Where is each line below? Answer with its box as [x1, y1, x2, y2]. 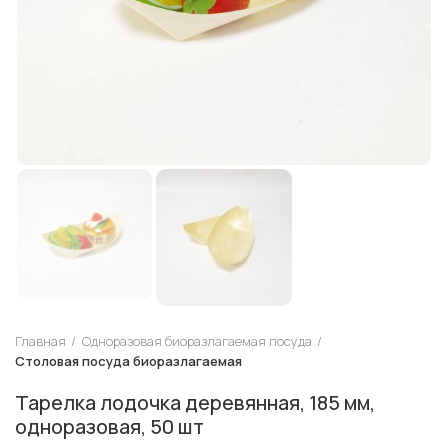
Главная [15, 331, 66, 350]
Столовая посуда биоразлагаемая [15, 351, 242, 370]
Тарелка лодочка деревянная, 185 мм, [15, 388, 375, 416]
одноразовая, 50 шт [15, 412, 204, 440]
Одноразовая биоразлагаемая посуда [82, 331, 312, 350]
